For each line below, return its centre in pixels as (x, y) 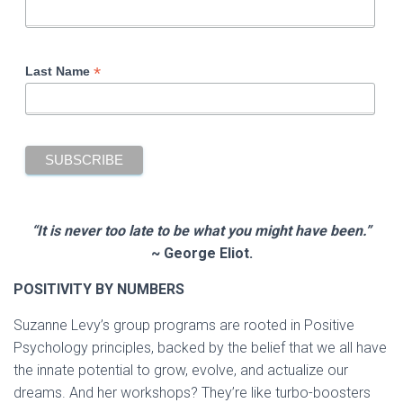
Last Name (59, 72)
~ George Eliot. (201, 254)
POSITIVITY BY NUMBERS (99, 290)
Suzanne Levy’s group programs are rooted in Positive (184, 326)
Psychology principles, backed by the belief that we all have (200, 348)
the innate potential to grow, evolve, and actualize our (181, 371)
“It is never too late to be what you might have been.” (201, 231)
